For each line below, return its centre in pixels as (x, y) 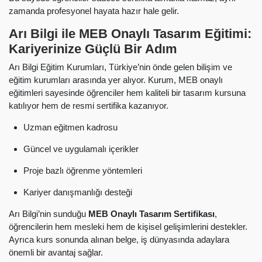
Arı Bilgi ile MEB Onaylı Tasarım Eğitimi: (130, 33)
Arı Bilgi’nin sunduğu (49, 214)
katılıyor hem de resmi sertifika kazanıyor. (89, 106)
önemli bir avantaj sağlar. (56, 253)
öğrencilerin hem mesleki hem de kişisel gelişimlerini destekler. (128, 227)
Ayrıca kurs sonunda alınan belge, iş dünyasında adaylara (119, 240)
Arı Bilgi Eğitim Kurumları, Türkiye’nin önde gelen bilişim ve (120, 67)
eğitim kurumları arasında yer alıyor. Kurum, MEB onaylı (116, 80)
